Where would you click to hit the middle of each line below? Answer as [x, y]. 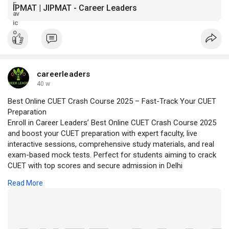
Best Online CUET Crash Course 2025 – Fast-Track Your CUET [112, 101]
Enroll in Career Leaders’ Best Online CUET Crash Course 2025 [112, 123]
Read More [25, 183]
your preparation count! [47, 187]
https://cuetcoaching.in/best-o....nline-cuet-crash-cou [97, 198]
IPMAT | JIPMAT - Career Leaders [75, 8]
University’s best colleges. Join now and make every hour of [108, 177]
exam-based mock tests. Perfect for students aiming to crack [112, 155]
